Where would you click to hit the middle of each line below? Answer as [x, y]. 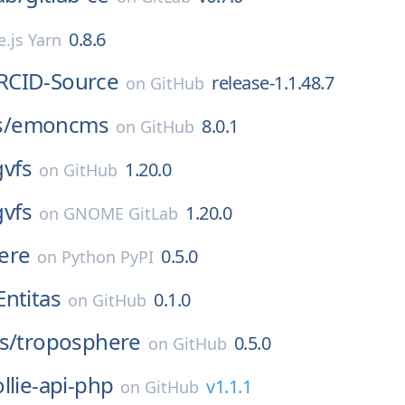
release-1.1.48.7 [273, 83]
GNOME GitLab [121, 213]
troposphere [79, 341]
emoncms [60, 124]
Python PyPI [108, 257]
